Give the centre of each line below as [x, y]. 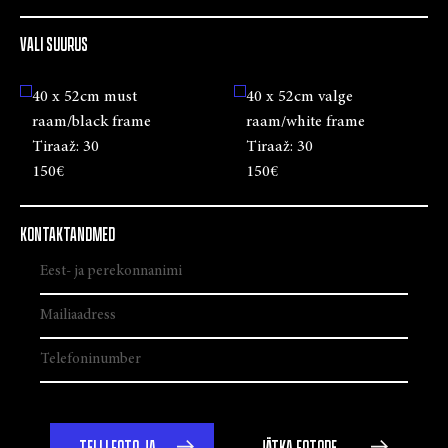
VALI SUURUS [54, 45]
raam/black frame [91, 122]
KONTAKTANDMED [67, 235]
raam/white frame [305, 122]
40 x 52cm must [84, 97]
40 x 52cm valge [299, 97]
